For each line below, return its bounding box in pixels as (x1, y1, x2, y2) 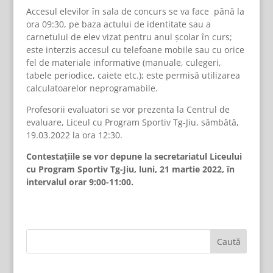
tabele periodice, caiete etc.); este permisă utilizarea (26, 69, 240, 81)
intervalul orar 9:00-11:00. (26, 176, 136, 188)
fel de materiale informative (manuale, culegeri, (26, 57, 221, 68)
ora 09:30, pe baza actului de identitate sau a (26, 18, 211, 30)
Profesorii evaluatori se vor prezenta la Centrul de (26, 104, 230, 115)
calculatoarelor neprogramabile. (26, 82, 158, 94)
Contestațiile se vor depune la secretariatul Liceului (26, 151, 242, 162)
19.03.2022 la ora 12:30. (26, 129, 122, 141)
